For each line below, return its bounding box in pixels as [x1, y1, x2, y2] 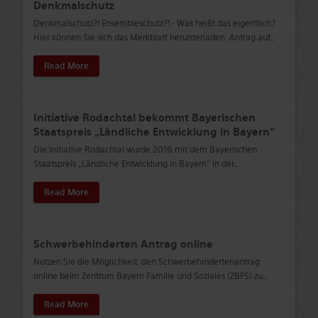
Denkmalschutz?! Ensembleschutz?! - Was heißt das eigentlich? [33, 18, 275, 28]
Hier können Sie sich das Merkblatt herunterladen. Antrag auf [33, 32, 270, 43]
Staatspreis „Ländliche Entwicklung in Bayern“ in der [33, 158, 234, 169]
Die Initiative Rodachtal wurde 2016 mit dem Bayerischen [33, 144, 257, 155]
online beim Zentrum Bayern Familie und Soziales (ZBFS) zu [33, 270, 263, 281]
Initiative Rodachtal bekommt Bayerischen [33, 111, 256, 124]
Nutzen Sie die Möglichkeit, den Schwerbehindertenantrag [33, 256, 260, 267]
